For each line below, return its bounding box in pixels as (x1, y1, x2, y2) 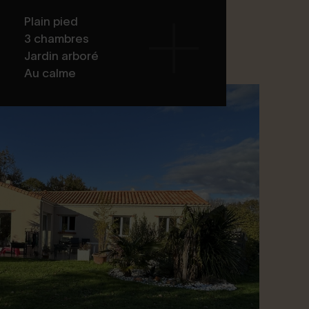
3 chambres (24, 32, 89, 45)
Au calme (24, 67, 76, 79)
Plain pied (24, 15, 78, 28)
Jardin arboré (24, 50, 99, 62)
